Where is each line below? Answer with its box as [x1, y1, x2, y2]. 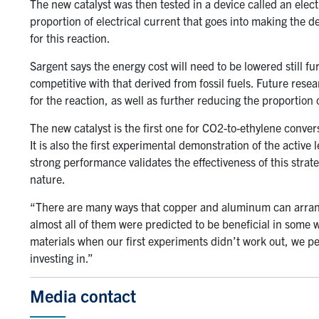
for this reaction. [30, 30, 110, 45]
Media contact [30, 284, 136, 306]
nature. [30, 171, 66, 186]
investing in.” [30, 250, 93, 265]
